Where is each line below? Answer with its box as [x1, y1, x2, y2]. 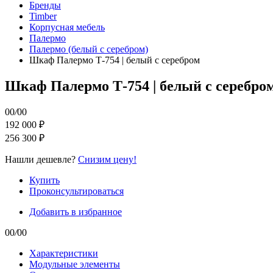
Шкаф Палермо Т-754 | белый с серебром [29, 55, 200, 65]
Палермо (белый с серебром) [29, 44, 148, 54]
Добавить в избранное [29, 206, 122, 217]
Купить [29, 174, 60, 185]
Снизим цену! [78, 154, 136, 165]
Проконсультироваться [29, 185, 124, 196]
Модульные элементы [29, 258, 120, 269]
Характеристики [29, 247, 98, 258]
